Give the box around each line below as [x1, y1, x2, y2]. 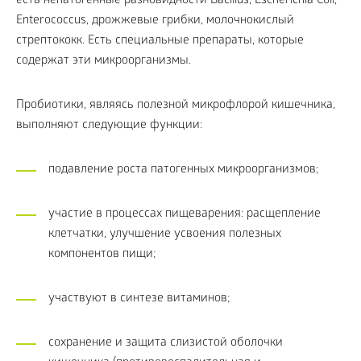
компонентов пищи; [48, 247, 156, 262]
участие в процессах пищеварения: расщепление [48, 206, 321, 222]
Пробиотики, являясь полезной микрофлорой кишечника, [16, 98, 335, 113]
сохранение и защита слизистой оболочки [48, 335, 283, 351]
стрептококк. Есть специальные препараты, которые [16, 33, 304, 48]
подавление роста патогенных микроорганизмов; [48, 162, 319, 177]
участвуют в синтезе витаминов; [48, 291, 230, 306]
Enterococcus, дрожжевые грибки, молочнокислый [16, 13, 294, 28]
